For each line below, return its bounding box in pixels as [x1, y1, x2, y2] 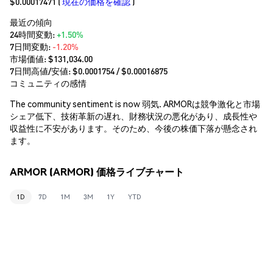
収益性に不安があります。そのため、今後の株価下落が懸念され [10, 122, 257, 133]
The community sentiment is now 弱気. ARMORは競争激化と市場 [10, 97, 260, 109]
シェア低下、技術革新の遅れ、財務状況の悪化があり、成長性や [10, 110, 257, 121]
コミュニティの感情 [10, 77, 87, 88]
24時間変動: [10, 28, 57, 40]
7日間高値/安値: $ [10, 65, 78, 76]
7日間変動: [10, 40, 52, 52]
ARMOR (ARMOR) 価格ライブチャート [10, 165, 184, 179]
